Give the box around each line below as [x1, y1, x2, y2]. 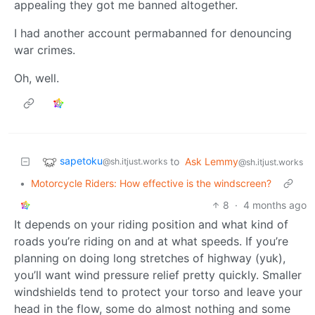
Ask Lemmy [185, 155, 238, 167]
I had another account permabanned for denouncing [14, 25, 292, 40]
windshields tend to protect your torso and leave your [14, 284, 302, 299]
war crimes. [14, 42, 75, 57]
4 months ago [243, 198, 307, 211]
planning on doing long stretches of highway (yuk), [14, 250, 285, 265]
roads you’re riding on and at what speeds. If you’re [14, 233, 288, 248]
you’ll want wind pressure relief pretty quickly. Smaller [14, 267, 302, 282]
